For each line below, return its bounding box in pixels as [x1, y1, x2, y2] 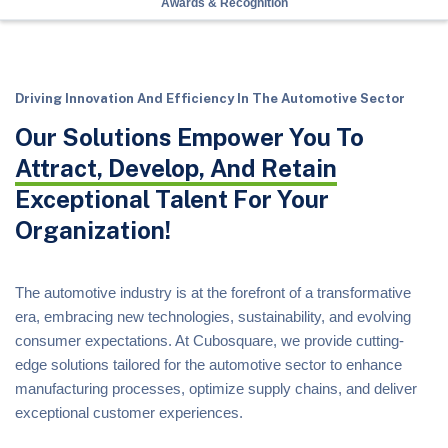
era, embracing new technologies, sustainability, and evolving [15, 308, 411, 325]
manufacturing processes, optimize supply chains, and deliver [15, 380, 417, 397]
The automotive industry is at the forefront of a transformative [15, 284, 411, 301]
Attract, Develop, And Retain [15, 154, 337, 182]
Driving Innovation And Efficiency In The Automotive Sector [15, 91, 405, 106]
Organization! [15, 216, 171, 244]
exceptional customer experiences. [15, 404, 243, 421]
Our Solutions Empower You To [15, 123, 364, 151]
